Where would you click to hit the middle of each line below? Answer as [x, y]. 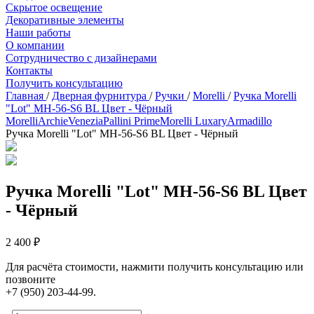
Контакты [29, 70]
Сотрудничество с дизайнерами [81, 58]
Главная [25, 96]
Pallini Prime [131, 121]
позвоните [30, 279]
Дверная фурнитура [101, 96]
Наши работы [38, 33]
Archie [53, 121]
